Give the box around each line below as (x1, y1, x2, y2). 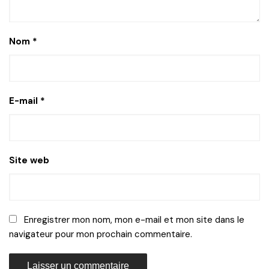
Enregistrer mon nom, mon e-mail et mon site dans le (24, 213, 244, 226)
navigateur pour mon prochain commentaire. (9, 228, 192, 240)
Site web (9, 154, 49, 166)
